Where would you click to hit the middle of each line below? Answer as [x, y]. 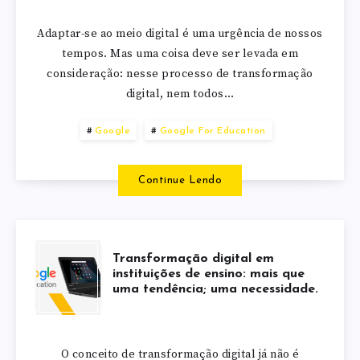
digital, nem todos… [180, 94]
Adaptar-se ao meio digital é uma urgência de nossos [180, 33]
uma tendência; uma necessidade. [215, 289]
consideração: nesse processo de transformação [180, 74]
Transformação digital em [193, 258]
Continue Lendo [180, 180]
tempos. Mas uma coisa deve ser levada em [180, 53]
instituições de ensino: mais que [209, 274]
